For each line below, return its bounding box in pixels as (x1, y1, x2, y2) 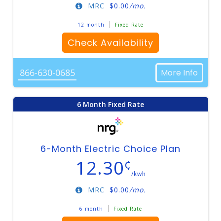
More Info (160, 67, 198, 78)
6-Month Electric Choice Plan (40, 143, 181, 155)
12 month (77, 21, 105, 28)
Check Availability (68, 37, 153, 49)
